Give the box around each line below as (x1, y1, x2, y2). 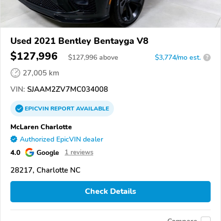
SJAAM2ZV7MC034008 (25, 84, 108, 94)
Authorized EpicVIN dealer (20, 134, 103, 144)
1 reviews (65, 147, 93, 157)
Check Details (85, 186, 136, 197)
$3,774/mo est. (155, 52, 201, 62)
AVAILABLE (74, 104, 109, 112)
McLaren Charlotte (10, 121, 72, 132)
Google (37, 147, 59, 157)
